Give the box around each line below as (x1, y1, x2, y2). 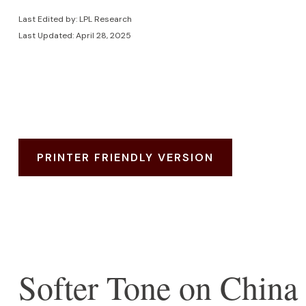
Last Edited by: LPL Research (18, 13, 132, 25)
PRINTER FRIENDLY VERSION (36, 150, 214, 165)
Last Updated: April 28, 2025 (18, 29, 131, 41)
